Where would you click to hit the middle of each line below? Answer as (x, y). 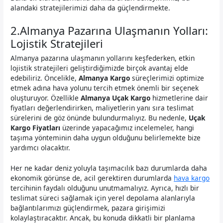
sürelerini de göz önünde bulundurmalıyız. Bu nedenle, (100, 117)
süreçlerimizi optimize (167, 78)
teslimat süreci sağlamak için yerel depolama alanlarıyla (103, 198)
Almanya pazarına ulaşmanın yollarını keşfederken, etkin (103, 58)
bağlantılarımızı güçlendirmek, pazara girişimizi (88, 208)
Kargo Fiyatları (36, 127)
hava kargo (192, 178)
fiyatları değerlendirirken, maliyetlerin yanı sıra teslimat (102, 108)
